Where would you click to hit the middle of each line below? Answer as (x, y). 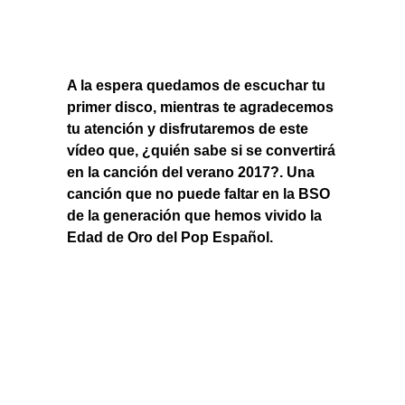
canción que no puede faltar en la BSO (198, 194)
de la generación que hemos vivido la (194, 216)
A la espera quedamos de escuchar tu (196, 86)
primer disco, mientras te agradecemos (200, 108)
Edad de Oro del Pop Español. (170, 238)
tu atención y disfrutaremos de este (188, 129)
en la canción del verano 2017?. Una (191, 173)
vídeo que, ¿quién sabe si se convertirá (201, 151)
